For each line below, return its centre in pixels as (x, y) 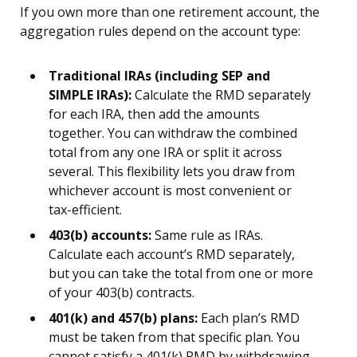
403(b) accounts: (100, 235)
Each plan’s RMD (249, 318)
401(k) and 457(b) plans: (123, 318)
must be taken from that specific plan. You (174, 337)
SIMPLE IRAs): (90, 95)
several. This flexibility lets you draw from (172, 172)
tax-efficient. (85, 210)
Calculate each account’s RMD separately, (172, 255)
